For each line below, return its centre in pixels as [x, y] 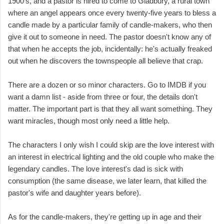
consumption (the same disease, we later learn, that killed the [107, 181]
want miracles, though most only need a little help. [89, 121]
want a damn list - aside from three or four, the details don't [103, 97]
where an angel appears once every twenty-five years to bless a [112, 13]
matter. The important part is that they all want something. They [110, 109]
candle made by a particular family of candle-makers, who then [110, 25]
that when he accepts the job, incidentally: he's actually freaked [110, 49]
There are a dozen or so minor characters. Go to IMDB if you [107, 85]
